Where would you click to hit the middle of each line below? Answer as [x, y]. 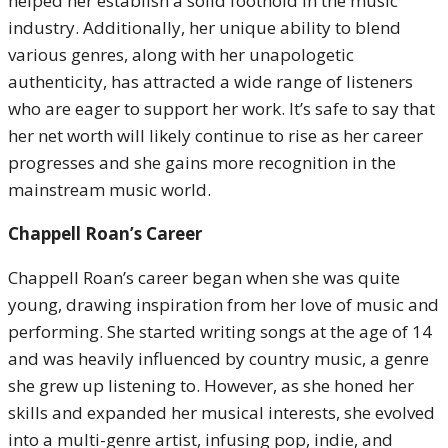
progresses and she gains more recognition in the [202, 162]
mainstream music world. [109, 189]
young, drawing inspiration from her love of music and [223, 304]
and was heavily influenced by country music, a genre [218, 358]
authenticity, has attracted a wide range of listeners [210, 81]
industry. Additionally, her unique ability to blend [204, 27]
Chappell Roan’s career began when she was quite [204, 277]
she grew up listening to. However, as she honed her [211, 385]
